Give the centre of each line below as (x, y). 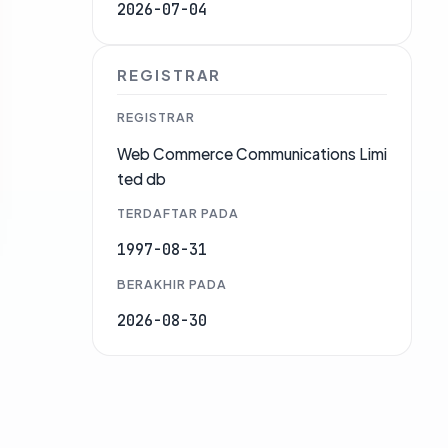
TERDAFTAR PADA (178, 213)
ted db (141, 179)
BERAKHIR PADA (172, 284)
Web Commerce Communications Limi (252, 154)
